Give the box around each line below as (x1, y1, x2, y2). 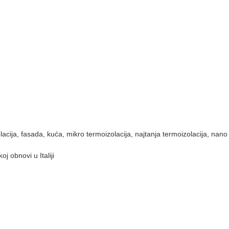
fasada (21, 130, 43, 139)
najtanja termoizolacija (135, 130, 208, 139)
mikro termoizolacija (66, 130, 131, 139)
